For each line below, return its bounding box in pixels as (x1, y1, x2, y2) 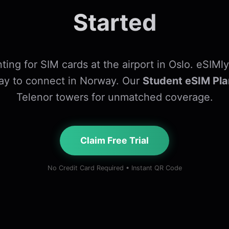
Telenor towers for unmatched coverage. (16, 91, 213, 104)
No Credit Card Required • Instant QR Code (47, 164, 182, 172)
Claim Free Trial (80, 135, 149, 146)
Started (73, 9, 156, 37)
